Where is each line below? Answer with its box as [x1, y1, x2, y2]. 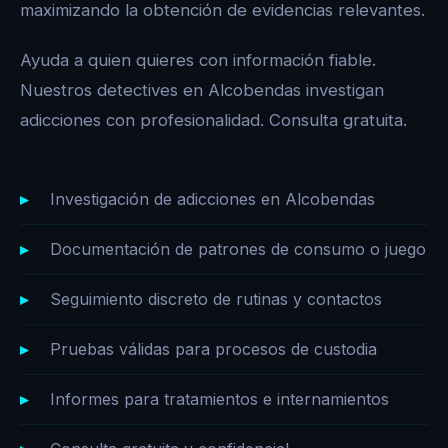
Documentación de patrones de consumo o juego [50, 239, 426, 259]
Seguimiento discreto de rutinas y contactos [50, 289, 382, 309]
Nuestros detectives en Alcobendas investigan [20, 80, 384, 100]
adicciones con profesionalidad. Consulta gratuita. [20, 110, 407, 130]
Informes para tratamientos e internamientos [50, 389, 389, 409]
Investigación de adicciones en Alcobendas [50, 189, 375, 209]
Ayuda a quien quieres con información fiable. [20, 50, 376, 70]
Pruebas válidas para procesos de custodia [50, 339, 377, 359]
